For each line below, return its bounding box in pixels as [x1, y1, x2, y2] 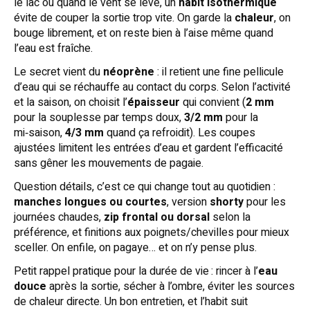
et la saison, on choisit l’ [14, 93, 127, 111]
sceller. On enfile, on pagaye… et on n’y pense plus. [14, 239, 257, 256]
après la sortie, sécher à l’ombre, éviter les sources [46, 277, 295, 295]
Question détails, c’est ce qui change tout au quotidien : [14, 178, 275, 195]
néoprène [103, 63, 154, 80]
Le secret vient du [14, 63, 103, 80]
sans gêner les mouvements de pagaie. [14, 154, 203, 172]
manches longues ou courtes [14, 193, 167, 210]
